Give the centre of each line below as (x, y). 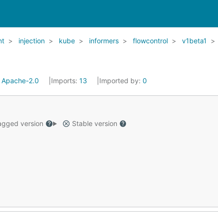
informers (104, 41)
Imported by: (121, 81)
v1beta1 (194, 41)
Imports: (65, 81)
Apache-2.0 (20, 81)
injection (32, 41)
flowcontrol (150, 41)
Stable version (94, 123)
